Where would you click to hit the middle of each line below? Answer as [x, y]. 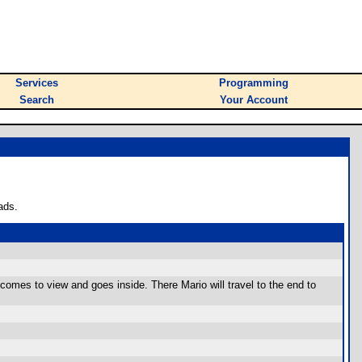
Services [37, 83]
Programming [254, 83]
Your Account [254, 100]
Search [37, 100]
